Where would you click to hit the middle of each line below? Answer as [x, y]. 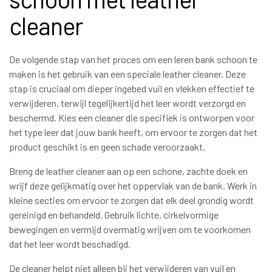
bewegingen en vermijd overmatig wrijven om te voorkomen [130, 229]
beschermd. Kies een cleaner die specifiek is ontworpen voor [132, 118]
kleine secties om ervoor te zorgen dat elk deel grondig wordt [131, 200]
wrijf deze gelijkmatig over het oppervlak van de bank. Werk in [133, 186]
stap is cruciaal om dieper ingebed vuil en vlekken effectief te [132, 89]
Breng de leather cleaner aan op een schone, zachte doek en [128, 171]
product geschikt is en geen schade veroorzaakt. [107, 147]
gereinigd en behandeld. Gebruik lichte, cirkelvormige [114, 215]
